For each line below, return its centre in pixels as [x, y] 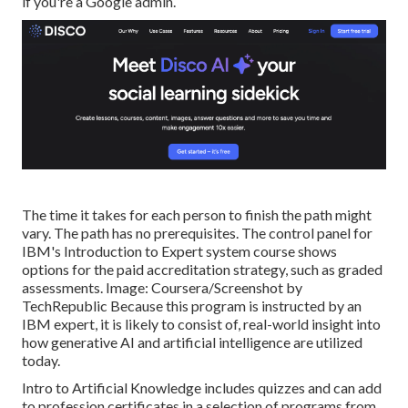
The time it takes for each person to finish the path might [197, 214]
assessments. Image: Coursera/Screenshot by [162, 287]
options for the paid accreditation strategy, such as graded [202, 269]
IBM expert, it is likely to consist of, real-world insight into [201, 323]
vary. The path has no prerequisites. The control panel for [197, 232]
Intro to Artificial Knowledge [112, 387]
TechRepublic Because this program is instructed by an [192, 305]
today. [41, 360]
